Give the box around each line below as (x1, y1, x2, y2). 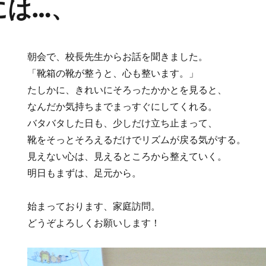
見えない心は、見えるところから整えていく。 (27, 150, 227, 163)
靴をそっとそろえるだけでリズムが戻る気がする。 (27, 134, 246, 146)
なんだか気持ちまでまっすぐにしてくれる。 (27, 100, 218, 113)
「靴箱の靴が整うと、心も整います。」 (27, 67, 199, 80)
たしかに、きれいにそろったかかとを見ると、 (27, 84, 227, 96)
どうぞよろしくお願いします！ (27, 217, 161, 229)
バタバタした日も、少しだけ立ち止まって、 (27, 117, 218, 129)
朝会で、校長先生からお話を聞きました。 (27, 50, 208, 63)
